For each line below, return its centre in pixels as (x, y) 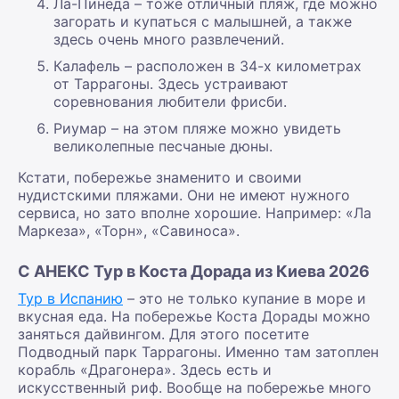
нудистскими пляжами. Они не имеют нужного (184, 195)
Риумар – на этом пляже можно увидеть (197, 128)
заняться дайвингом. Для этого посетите (163, 334)
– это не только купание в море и (244, 298)
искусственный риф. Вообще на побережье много (195, 387)
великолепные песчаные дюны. (163, 146)
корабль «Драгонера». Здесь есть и (145, 370)
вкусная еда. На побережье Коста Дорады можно (194, 316)
